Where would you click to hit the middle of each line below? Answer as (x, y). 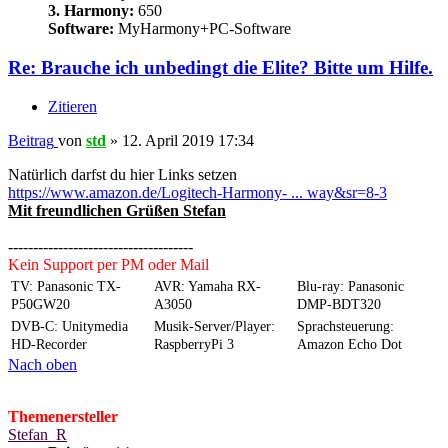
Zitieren (72, 106)
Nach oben (42, 364)
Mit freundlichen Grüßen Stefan (117, 210)
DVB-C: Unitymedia (69, 326)
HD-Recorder (49, 344)
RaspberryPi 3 (194, 344)
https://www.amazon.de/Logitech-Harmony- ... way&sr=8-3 (197, 192)
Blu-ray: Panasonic (350, 286)
